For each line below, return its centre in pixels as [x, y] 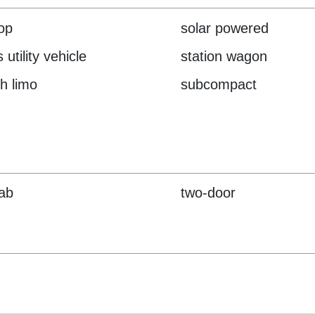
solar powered [225, 28]
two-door [208, 193]
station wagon [224, 56]
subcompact [219, 84]
